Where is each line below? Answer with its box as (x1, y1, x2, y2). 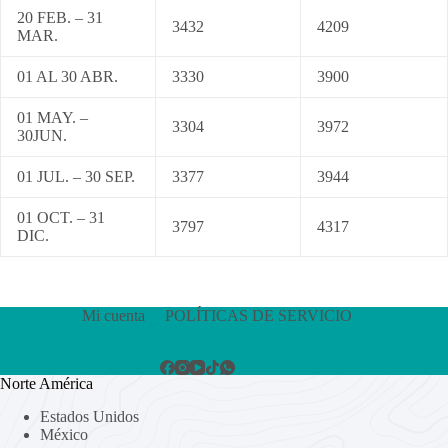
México (40, 425, 88, 443)
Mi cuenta (82, 307, 146, 324)
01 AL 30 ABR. (17, 68, 118, 85)
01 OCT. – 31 (17, 209, 105, 226)
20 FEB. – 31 (17, 9, 103, 26)
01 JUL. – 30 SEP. (17, 168, 135, 185)
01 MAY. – (17, 109, 88, 126)
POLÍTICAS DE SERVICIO (165, 307, 353, 324)
